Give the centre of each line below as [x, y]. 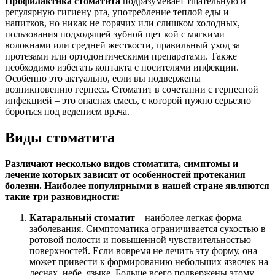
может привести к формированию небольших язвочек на [149, 262]
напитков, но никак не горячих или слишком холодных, [122, 23]
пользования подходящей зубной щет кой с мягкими [115, 34]
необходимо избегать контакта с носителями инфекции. [122, 68]
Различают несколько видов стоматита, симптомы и [122, 164]
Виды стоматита [60, 138]
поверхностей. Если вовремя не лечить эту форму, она [143, 251]
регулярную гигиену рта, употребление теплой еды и [117, 12]
